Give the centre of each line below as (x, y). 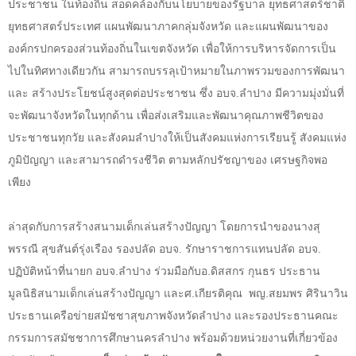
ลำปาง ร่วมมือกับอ (163, 271)
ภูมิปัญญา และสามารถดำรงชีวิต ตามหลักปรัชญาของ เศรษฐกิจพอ (168, 159)
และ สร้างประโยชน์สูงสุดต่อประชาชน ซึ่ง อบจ (122, 93)
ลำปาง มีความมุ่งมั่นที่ (292, 93)
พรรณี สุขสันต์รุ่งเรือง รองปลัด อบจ (93, 248)
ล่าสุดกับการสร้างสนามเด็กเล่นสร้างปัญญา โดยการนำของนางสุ (164, 226)
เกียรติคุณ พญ (230, 293)
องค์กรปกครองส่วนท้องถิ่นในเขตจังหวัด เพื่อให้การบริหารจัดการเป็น (172, 48)
